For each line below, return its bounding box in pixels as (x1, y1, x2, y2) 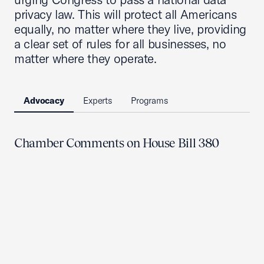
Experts (82, 95, 112, 106)
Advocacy (24, 95, 64, 106)
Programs (130, 95, 168, 106)
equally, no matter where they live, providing (14, 21, 246, 37)
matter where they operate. (14, 51, 157, 66)
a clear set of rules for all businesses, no (14, 36, 226, 51)
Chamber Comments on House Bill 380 (14, 136, 219, 150)
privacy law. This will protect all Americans (14, 6, 237, 22)
